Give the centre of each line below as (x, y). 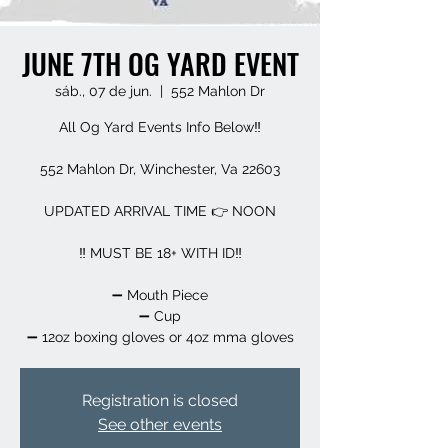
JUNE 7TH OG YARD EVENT (160, 63)
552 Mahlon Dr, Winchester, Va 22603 (160, 169)
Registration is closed (160, 400)
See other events (160, 424)
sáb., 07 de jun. (103, 91)
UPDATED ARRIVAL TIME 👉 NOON (160, 211)
